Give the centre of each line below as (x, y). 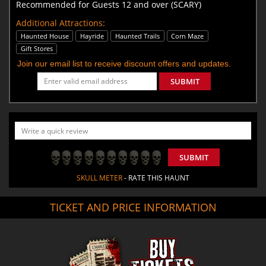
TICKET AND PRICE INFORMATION (133, 208)
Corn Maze (188, 36)
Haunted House (45, 36)
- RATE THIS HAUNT (156, 178)
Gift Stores (37, 48)
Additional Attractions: (61, 23)
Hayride (92, 36)
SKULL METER (99, 178)
